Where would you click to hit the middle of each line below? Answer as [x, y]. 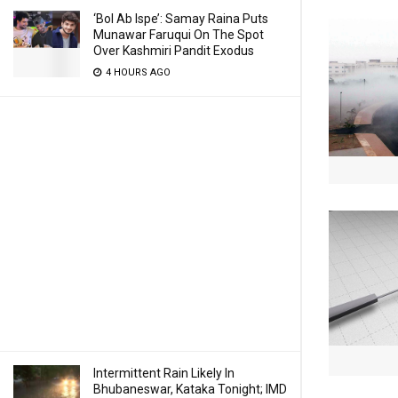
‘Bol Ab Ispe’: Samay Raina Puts [181, 19]
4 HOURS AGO [137, 72]
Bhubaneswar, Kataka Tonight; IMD [190, 389]
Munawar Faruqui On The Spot [179, 35]
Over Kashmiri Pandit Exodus [174, 51]
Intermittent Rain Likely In [164, 373]
